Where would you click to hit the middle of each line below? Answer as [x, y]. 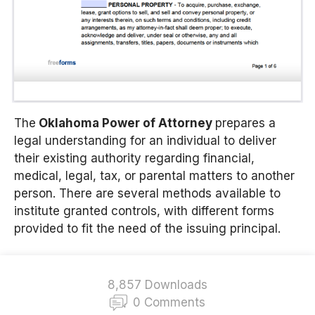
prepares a [245, 123]
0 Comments [169, 303]
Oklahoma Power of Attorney [126, 123]
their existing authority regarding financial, [134, 158]
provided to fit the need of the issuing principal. [147, 228]
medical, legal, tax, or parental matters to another [154, 175]
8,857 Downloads [157, 285]
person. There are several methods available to [147, 193]
